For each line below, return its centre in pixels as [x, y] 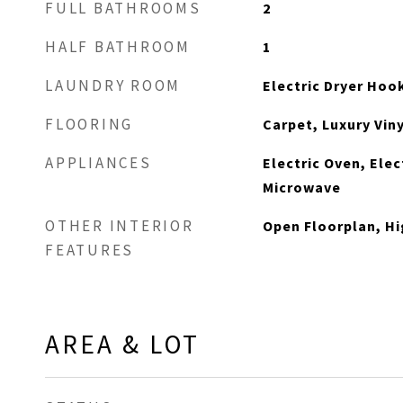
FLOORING [89, 124]
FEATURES [90, 250]
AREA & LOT [122, 344]
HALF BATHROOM [118, 47]
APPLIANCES [99, 163]
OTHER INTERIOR [120, 226]
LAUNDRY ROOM [113, 85]
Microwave [301, 187]
